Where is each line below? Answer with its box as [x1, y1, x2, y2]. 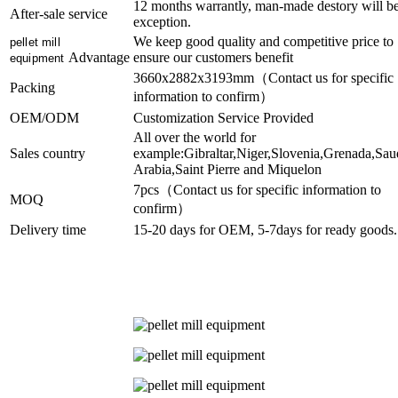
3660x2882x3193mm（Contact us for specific [133, 69, 394, 85]
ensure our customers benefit [133, 49, 293, 65]
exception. [133, 13, 191, 29]
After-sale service [10, 5, 107, 21]
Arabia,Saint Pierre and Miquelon [133, 161, 322, 177]
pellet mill [10, 35, 60, 49]
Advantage [68, 49, 130, 65]
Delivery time [10, 221, 86, 237]
